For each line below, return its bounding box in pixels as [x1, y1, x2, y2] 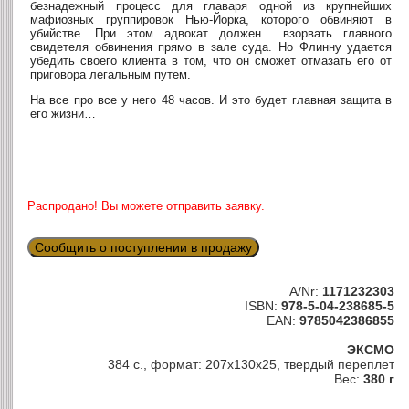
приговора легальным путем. [30, 67, 192, 81]
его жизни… [30, 106, 97, 121]
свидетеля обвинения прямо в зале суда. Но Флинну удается [30, 39, 393, 54]
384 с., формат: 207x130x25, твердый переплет [108, 357, 394, 372]
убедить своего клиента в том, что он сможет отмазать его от [30, 53, 393, 68]
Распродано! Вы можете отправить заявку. [27, 198, 266, 213]
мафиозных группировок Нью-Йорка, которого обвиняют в [30, 12, 393, 26]
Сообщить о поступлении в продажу [35, 240, 253, 256]
